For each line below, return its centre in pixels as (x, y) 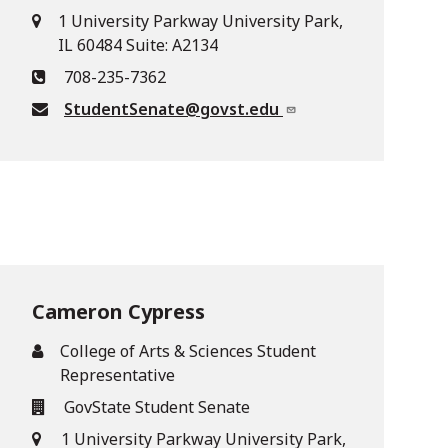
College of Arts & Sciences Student (188, 351)
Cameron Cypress (118, 311)
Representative (118, 375)
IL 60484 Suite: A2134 (138, 45)
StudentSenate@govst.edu (173, 109)
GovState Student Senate (157, 407)
